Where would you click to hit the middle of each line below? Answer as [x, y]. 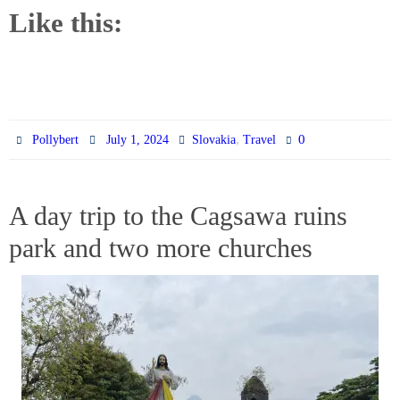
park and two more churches [161, 247]
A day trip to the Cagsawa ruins [178, 215]
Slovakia [213, 139]
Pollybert [56, 139]
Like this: [66, 22]
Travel [259, 139]
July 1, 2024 [137, 139]
